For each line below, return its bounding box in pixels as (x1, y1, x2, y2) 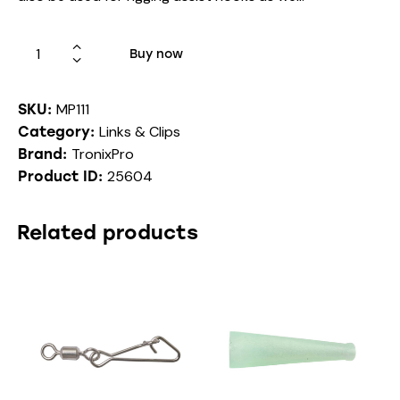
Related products (17, 221, 198, 246)
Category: (18, 123, 99, 141)
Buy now (129, 46, 183, 62)
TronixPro (71, 145, 134, 164)
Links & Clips (99, 122, 180, 142)
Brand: (18, 146, 71, 163)
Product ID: (18, 168, 107, 186)
